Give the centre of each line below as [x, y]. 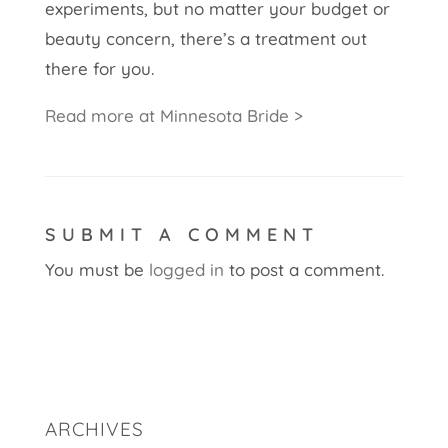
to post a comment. [303, 270]
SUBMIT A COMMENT [181, 235]
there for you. [99, 69]
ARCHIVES [94, 429]
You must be [96, 270]
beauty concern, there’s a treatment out [205, 39]
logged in [186, 270]
